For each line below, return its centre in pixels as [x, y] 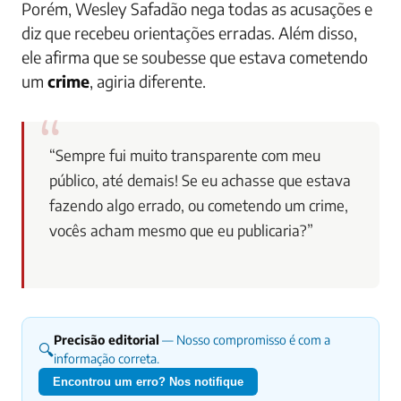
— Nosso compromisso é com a [245, 340]
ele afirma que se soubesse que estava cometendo [195, 57]
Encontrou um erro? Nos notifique [148, 382]
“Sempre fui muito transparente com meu [185, 155]
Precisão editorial [107, 340]
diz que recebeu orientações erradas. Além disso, [189, 33]
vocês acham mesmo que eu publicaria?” [181, 230]
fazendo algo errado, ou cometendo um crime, [199, 205]
